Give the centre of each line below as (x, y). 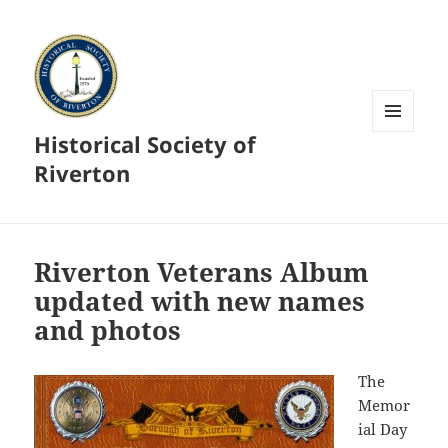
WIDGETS (400, 174)
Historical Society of (145, 144)
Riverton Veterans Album (202, 272)
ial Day (383, 429)
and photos (108, 330)
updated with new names (200, 301)
